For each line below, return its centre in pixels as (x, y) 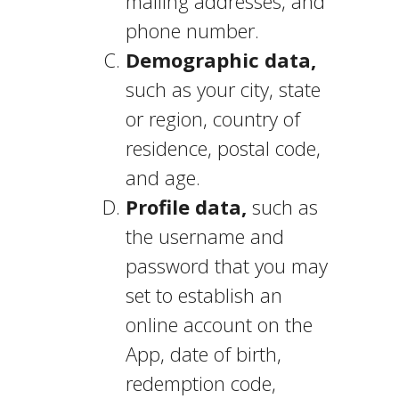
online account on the (219, 324)
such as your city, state (223, 89)
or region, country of (212, 118)
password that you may (226, 265)
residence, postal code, (223, 148)
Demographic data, (220, 60)
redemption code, (200, 383)
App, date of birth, (203, 354)
